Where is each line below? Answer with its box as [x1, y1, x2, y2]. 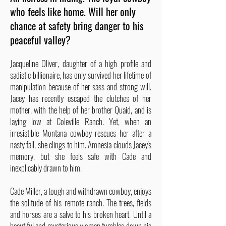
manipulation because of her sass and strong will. [10, 80, 151, 93]
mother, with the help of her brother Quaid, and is [10, 103, 151, 116]
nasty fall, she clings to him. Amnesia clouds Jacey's [10, 138, 151, 151]
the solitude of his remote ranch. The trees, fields [10, 196, 151, 209]
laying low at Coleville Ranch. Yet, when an [10, 115, 151, 128]
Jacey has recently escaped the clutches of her [10, 92, 151, 104]
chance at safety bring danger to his [10, 18, 143, 33]
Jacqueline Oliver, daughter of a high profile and [10, 57, 151, 70]
